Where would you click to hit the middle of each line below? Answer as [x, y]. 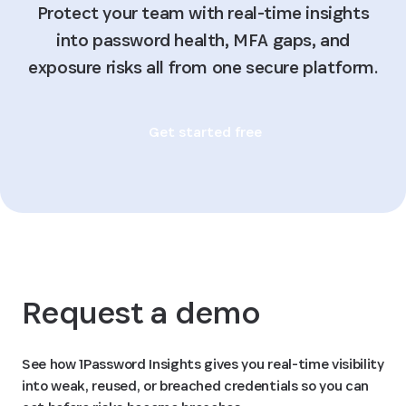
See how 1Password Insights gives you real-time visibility [203, 363]
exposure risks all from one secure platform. [203, 67]
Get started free [205, 131]
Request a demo [141, 312]
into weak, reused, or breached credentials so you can [196, 385]
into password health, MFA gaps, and [203, 39]
